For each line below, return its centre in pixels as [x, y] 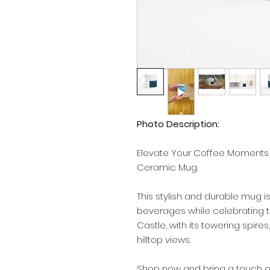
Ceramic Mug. [167, 168]
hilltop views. [164, 240]
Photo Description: [178, 124]
